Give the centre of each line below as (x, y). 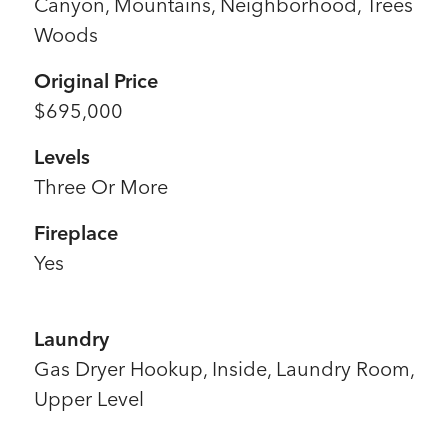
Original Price (96, 80)
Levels (62, 156)
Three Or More (101, 186)
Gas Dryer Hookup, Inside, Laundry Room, (224, 368)
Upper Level (89, 398)
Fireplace (76, 232)
